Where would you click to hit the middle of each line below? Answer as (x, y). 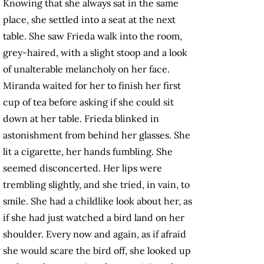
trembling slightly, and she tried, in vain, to (96, 185)
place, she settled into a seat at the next (89, 20)
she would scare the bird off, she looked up (97, 251)
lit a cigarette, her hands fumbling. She (88, 152)
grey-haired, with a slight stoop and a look (95, 53)
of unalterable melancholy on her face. (86, 69)
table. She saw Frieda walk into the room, (93, 36)
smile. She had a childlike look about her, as (98, 201)
